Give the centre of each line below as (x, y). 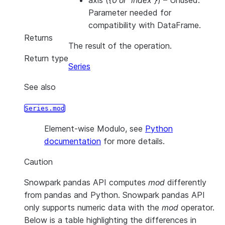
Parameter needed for (130, 13)
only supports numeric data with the (93, 207)
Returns (38, 38)
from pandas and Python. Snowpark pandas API (115, 195)
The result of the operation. (120, 46)
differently (186, 182)
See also (40, 87)
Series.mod (45, 108)
